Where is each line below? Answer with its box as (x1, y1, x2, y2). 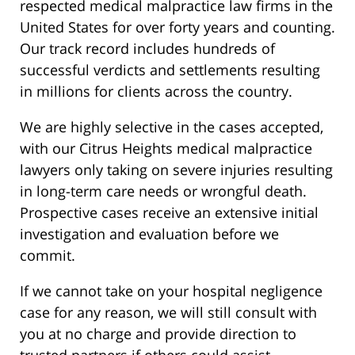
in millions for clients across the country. (20, 82, 292, 101)
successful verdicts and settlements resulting (20, 60, 320, 80)
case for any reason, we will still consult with (20, 303, 317, 323)
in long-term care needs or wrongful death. (20, 181, 307, 201)
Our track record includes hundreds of (20, 39, 275, 59)
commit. (20, 246, 75, 265)
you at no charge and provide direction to (20, 324, 296, 344)
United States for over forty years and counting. (20, 17, 335, 37)
